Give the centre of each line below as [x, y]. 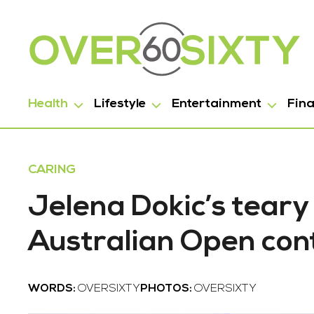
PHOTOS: [167, 289]
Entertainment [217, 104]
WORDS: [53, 289]
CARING [52, 170]
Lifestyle [120, 104]
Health [48, 104]
